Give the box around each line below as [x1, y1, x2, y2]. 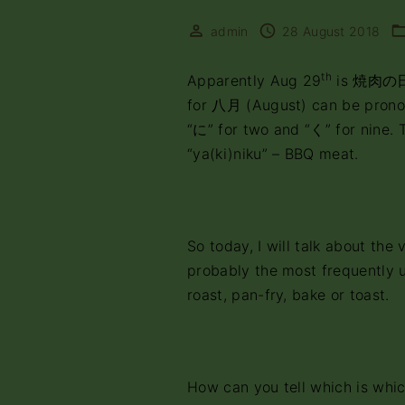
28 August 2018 [281, 24, 381, 39]
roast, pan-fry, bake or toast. [187, 286, 390, 304]
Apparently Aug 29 [187, 71, 322, 89]
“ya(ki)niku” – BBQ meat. [187, 145, 359, 163]
